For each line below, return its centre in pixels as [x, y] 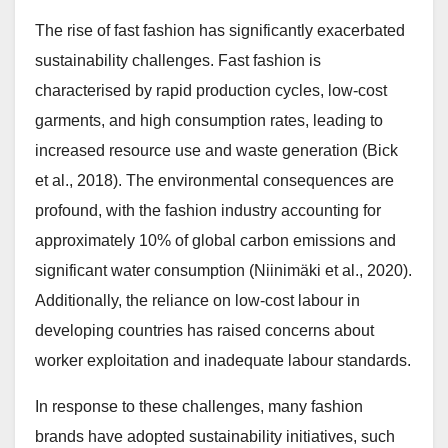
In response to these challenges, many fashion [199, 407]
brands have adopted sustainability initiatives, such [215, 437]
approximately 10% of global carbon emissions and [215, 241]
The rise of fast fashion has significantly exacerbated [220, 31]
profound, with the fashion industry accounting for [208, 211]
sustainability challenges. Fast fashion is [178, 61]
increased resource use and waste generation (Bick [216, 151]
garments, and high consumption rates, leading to [209, 121]
